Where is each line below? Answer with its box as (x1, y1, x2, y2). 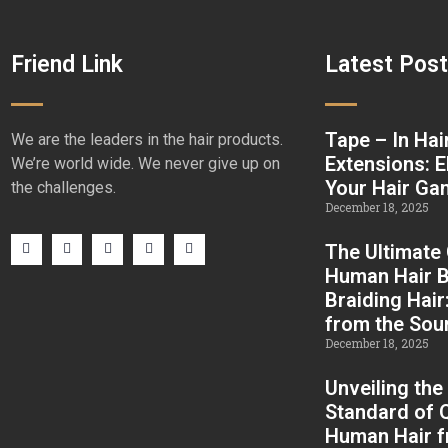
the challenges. (10, 177, 116, 197)
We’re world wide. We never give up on (10, 153, 280, 173)
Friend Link (10, 50, 123, 78)
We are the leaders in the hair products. (10, 129, 283, 149)
